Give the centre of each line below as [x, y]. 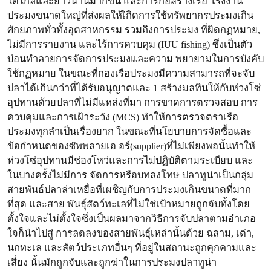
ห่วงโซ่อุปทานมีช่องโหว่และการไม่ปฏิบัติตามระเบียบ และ [130, 161]
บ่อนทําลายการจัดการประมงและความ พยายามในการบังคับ [135, 59]
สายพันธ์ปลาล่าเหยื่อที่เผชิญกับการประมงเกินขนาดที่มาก [129, 190]
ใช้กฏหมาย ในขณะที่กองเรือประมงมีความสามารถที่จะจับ [131, 73]
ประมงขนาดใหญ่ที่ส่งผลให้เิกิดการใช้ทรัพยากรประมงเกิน [130, 15]
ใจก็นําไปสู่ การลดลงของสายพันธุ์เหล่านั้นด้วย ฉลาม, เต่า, [131, 233]
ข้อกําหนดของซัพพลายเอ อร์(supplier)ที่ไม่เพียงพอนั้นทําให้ [131, 146]
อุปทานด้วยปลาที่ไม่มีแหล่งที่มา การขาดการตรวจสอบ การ [132, 103]
